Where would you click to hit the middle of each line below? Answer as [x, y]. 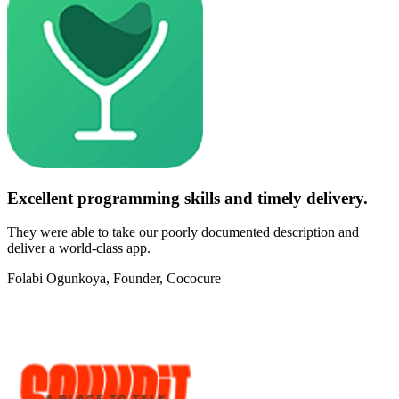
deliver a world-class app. [79, 248]
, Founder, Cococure [163, 279]
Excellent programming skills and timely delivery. [187, 198]
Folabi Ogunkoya [57, 279]
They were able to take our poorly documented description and [183, 232]
